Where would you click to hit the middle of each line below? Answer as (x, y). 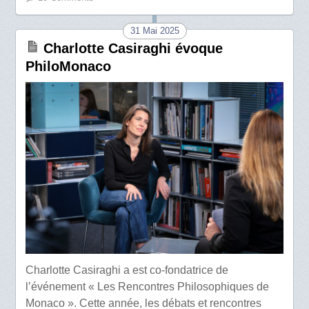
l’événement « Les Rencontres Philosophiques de (148, 286)
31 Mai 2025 (154, 31)
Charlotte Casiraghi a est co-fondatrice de (127, 270)
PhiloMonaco (69, 67)
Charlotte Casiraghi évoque (133, 49)
